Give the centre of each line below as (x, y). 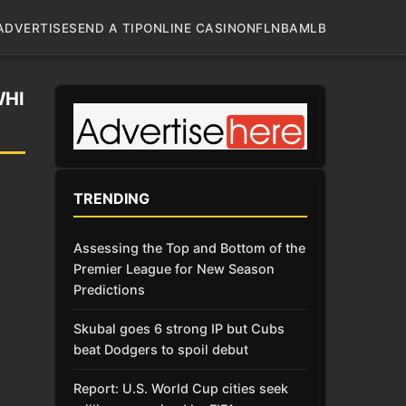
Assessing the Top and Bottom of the (189, 247)
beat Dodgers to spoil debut (161, 350)
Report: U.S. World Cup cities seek (181, 389)
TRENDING (111, 198)
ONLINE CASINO (195, 28)
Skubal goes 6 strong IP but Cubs (179, 329)
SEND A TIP (106, 28)
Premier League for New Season (174, 268)
